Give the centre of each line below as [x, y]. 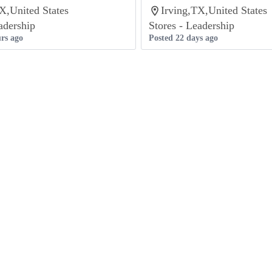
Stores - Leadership [192, 25]
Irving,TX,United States [214, 10]
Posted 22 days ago [183, 38]
